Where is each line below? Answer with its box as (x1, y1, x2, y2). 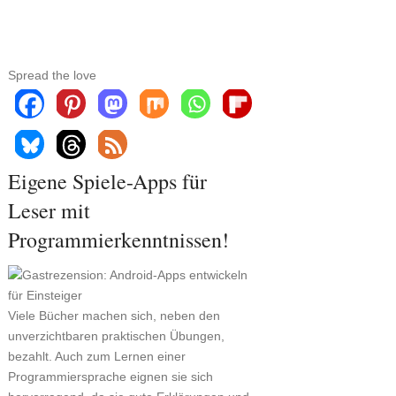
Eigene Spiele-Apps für (7, 167, 207, 195)
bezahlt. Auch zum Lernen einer (7, 349, 186, 363)
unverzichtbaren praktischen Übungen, (7, 329, 225, 343)
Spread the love (7, 68, 96, 82)
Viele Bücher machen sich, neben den (7, 308, 220, 323)
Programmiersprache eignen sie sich (7, 369, 213, 384)
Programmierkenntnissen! (7, 225, 236, 254)
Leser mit (7, 196, 90, 225)
